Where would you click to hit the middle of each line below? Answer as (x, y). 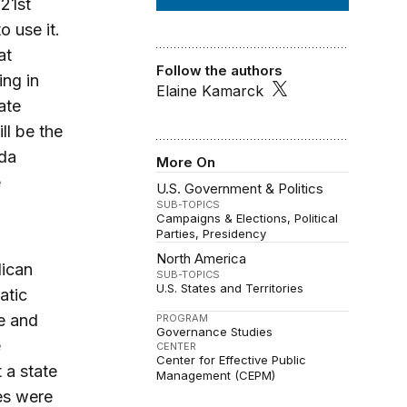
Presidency (235, 233)
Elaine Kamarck (210, 91)
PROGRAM (183, 318)
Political (317, 218)
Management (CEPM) (216, 375)
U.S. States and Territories (230, 288)
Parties (176, 233)
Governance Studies (215, 331)
